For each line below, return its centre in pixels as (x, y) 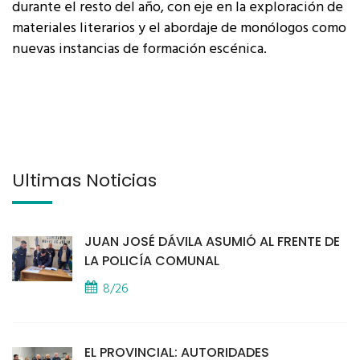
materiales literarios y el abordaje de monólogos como (179, 28)
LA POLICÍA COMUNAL (152, 260)
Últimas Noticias (84, 180)
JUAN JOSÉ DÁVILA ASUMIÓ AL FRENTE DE (212, 241)
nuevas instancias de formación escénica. (139, 49)
